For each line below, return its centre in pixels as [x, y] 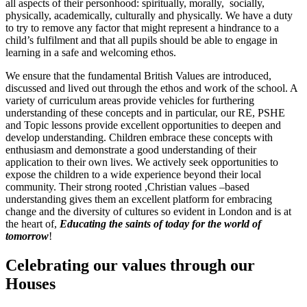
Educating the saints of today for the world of [160, 224]
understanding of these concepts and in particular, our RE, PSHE [145, 113]
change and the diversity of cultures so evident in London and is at [148, 211]
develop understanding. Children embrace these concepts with [139, 137]
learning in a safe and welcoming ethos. [91, 52]
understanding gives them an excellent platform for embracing [139, 199]
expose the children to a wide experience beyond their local [133, 174]
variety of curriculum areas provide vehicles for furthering [130, 100]
